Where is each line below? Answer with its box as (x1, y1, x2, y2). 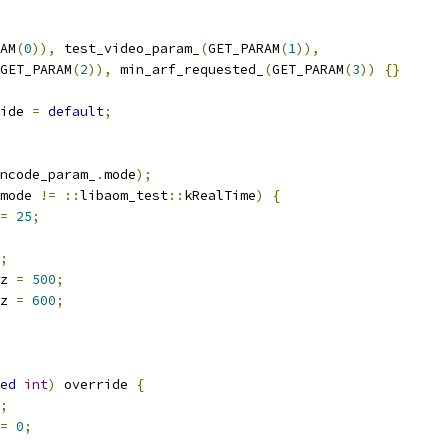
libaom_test (80, 187, 168, 204)
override (56, 376, 136, 393)
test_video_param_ (56, 40, 200, 57)
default (48, 103, 104, 120)
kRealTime (184, 187, 256, 204)
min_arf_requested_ (112, 61, 264, 78)
